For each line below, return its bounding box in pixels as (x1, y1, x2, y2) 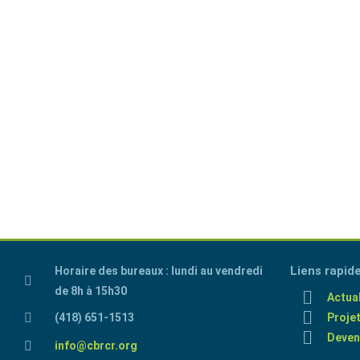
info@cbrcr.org (55, 339, 137, 352)
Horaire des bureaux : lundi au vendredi (55, 264, 263, 277)
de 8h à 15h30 (55, 284, 127, 297)
